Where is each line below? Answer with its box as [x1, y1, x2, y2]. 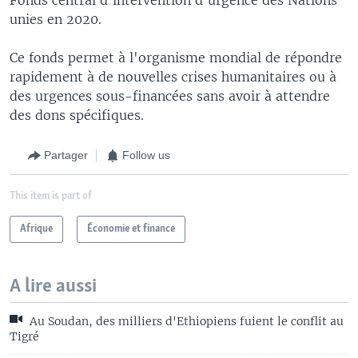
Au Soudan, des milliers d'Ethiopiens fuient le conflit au [26, 313, 344, 328]
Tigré [10, 328, 39, 344]
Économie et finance [87, 223, 175, 234]
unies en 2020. [10, 10, 101, 27]
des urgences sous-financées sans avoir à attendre [10, 87, 330, 104]
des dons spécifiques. [10, 106, 144, 123]
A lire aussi [10, 276, 97, 296]
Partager [44, 149, 88, 162]
